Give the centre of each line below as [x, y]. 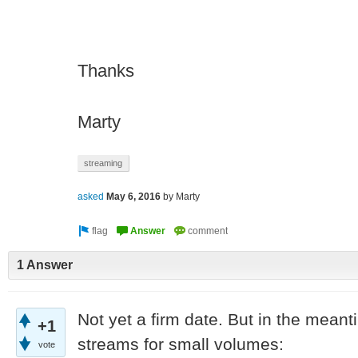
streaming [103, 163]
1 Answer [45, 265]
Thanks [106, 71]
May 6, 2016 [133, 197]
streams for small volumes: [181, 344]
